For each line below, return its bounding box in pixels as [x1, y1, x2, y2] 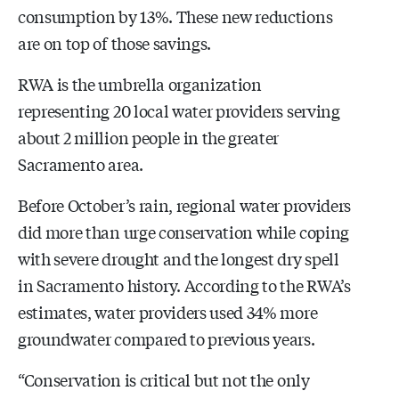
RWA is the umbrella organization [18, 71, 262, 95]
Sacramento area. [18, 151, 143, 175]
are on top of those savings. [18, 30, 212, 54]
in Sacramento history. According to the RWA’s [18, 273, 351, 297]
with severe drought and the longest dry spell [18, 246, 339, 270]
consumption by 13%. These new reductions [18, 4, 333, 28]
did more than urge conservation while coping [18, 219, 349, 243]
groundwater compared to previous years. [18, 326, 315, 350]
